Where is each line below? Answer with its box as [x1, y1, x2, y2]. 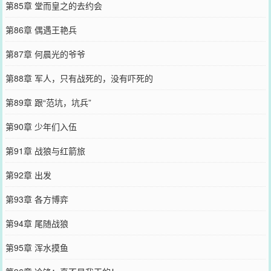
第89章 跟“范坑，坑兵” [5, 96, 91, 108]
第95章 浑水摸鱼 [5, 241, 68, 253]
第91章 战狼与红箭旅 [5, 144, 85, 157]
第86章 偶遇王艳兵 [5, 23, 77, 36]
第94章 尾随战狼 [5, 217, 68, 229]
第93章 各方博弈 [5, 192, 68, 205]
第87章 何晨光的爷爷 [5, 47, 85, 60]
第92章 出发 [5, 168, 51, 181]
